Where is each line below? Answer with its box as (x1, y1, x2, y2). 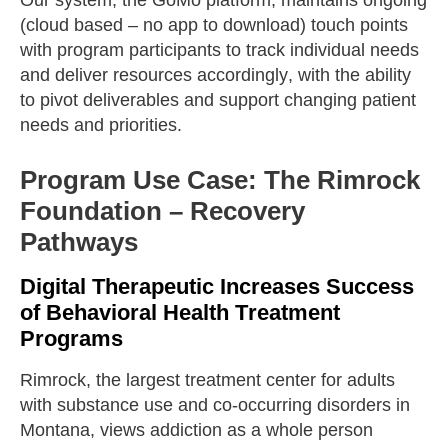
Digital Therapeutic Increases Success (20, 273, 414, 299)
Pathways (20, 226, 138, 257)
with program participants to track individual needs (20, 39, 419, 60)
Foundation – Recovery (20, 195, 305, 226)
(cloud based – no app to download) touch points (20, 14, 408, 35)
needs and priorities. (20, 114, 182, 135)
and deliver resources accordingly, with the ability (20, 64, 411, 85)
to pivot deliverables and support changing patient (20, 89, 416, 110)
